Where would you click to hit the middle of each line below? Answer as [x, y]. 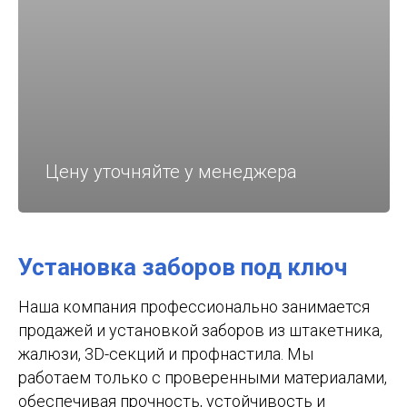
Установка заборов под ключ [183, 267]
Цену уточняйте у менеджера [171, 172]
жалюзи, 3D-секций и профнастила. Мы [166, 354]
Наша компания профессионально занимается [194, 307]
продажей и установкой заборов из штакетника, [200, 330]
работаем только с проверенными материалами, [203, 377]
